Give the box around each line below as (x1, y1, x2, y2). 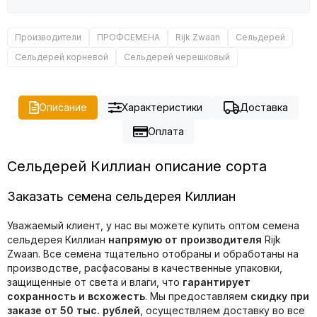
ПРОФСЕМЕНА (97, 32, 160, 43)
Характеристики (121, 101, 202, 114)
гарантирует (183, 276, 250, 289)
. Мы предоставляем (145, 290, 250, 303)
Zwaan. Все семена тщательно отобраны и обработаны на (7, 248, 299, 260)
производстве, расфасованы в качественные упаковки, (7, 262, 282, 275)
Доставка (239, 101, 288, 114)
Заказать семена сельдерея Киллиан (7, 189, 236, 204)
